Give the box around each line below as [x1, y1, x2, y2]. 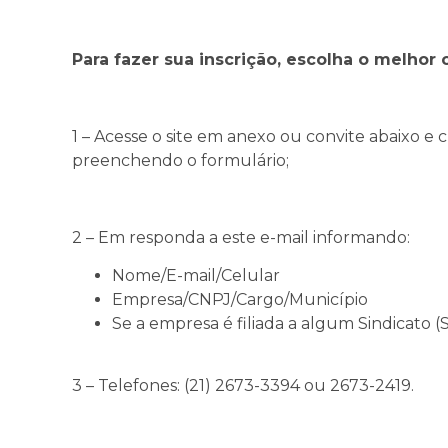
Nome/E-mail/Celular [112, 266, 280, 285]
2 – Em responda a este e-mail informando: [72, 227, 410, 247]
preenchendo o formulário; [72, 150, 289, 170]
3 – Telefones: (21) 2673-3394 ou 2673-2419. [72, 376, 414, 396]
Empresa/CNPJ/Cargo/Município [112, 290, 368, 309]
